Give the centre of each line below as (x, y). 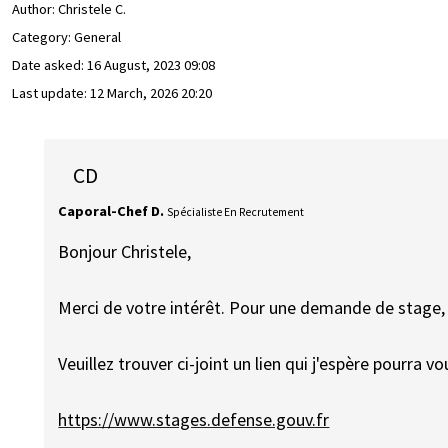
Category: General (66, 37)
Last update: (51, 93)
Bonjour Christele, (125, 252)
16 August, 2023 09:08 (151, 65)
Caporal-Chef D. (111, 210)
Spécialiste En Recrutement (236, 211)
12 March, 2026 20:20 (151, 93)
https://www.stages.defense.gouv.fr (194, 420)
